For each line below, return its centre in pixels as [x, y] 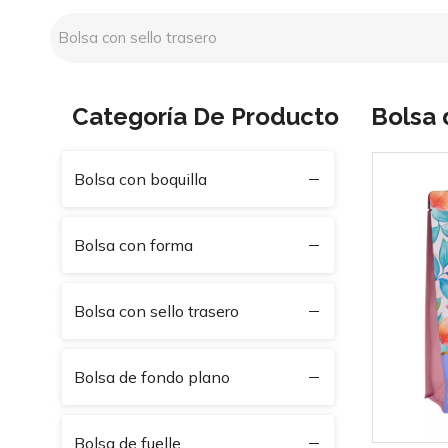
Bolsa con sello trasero [156, 311]
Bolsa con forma [133, 245]
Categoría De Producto [205, 116]
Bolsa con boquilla [140, 179]
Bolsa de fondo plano [152, 377]
